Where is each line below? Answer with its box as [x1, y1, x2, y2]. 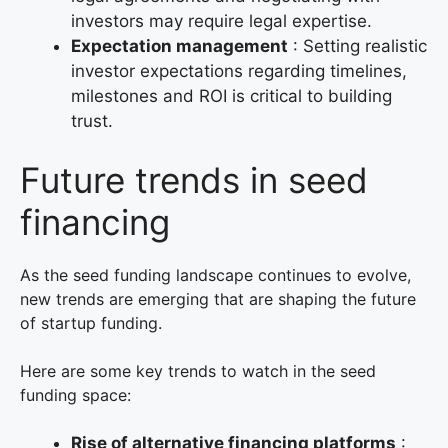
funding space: [20, 385, 131, 406]
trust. [71, 110, 113, 131]
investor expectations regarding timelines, [71, 60, 407, 81]
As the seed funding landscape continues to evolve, [20, 265, 411, 286]
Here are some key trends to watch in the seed [20, 361, 376, 382]
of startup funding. [20, 313, 162, 334]
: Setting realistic [288, 35, 427, 56]
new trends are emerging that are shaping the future [20, 289, 416, 310]
